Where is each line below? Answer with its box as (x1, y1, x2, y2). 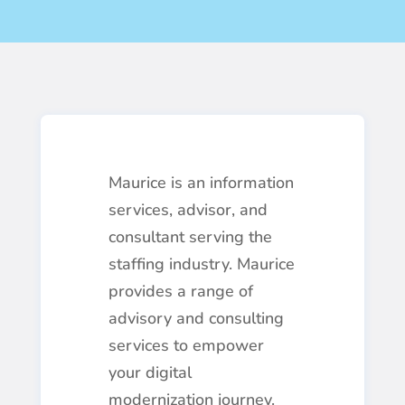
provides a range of (108, 280, 253, 302)
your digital (108, 362, 192, 383)
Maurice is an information (108, 172, 294, 193)
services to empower (108, 334, 264, 356)
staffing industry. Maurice (108, 253, 295, 275)
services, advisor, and (108, 199, 268, 221)
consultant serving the (108, 226, 272, 248)
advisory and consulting (108, 307, 284, 329)
